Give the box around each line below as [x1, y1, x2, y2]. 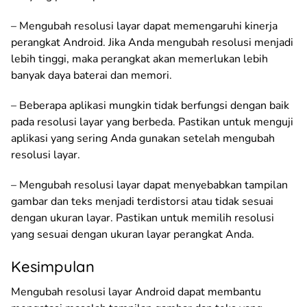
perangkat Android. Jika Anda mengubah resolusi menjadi [11, 34, 293, 50]
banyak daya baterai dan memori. [11, 67, 172, 83]
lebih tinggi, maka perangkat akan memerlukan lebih [11, 51, 268, 66]
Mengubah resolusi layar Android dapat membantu [11, 284, 261, 299]
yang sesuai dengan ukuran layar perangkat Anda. [11, 226, 254, 242]
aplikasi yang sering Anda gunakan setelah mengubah [11, 130, 275, 146]
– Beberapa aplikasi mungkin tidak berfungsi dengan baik [11, 97, 289, 113]
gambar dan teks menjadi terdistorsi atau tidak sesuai [11, 193, 273, 209]
